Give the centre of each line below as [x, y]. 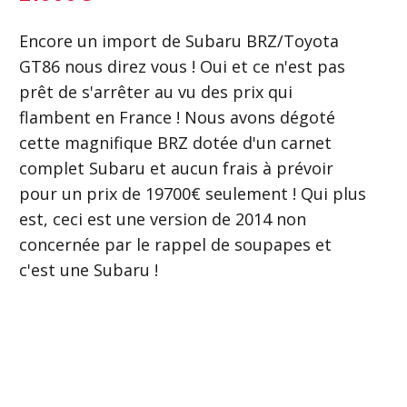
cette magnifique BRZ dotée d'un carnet [175, 143]
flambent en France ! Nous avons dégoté [177, 117]
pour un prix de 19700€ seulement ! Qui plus [193, 194]
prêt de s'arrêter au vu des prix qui [156, 92]
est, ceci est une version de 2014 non [163, 219]
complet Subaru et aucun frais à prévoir [176, 168]
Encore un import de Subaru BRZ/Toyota [179, 41]
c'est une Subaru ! [89, 270]
